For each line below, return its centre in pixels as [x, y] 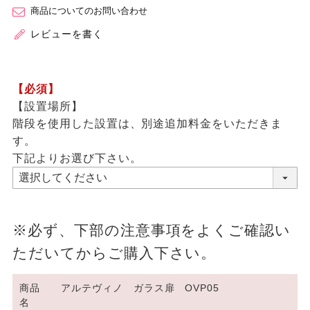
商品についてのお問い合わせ [89, 11]
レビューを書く [66, 34]
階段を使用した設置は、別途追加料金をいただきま [147, 124]
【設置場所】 [47, 107]
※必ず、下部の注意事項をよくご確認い [152, 230]
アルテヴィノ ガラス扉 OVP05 [140, 288]
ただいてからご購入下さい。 [114, 253]
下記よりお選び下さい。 [77, 158]
